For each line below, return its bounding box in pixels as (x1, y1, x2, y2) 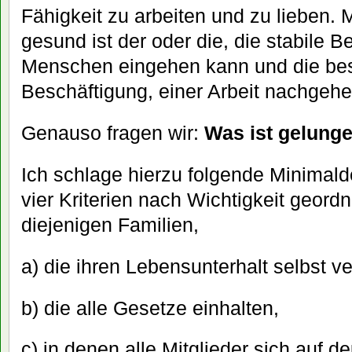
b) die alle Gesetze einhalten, (21, 296, 279, 319)
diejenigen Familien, (21, 213, 199, 236)
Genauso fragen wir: (21, 121, 204, 144)
